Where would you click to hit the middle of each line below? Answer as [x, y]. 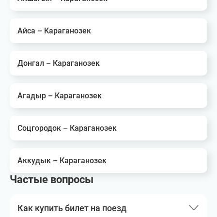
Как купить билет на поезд [72, 208]
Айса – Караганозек [54, 31]
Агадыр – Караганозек [60, 96]
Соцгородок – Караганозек [67, 128]
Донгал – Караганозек [59, 63]
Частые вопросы [52, 179]
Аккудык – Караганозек [62, 161]
